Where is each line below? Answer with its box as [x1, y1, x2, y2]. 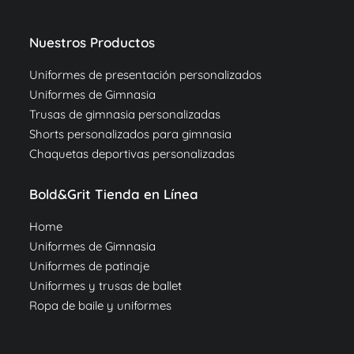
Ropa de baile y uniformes [29, 298, 172, 314]
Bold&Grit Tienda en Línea [29, 186, 199, 203]
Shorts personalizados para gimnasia [29, 126, 232, 142]
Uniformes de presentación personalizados [29, 67, 262, 83]
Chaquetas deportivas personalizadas [29, 146, 235, 162]
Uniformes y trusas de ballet [29, 278, 183, 294]
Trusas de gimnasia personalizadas [29, 107, 221, 122]
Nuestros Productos [29, 34, 156, 51]
